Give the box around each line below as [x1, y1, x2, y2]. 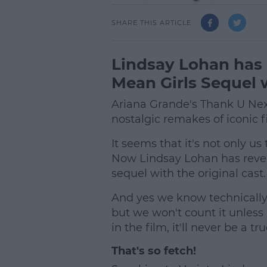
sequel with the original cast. [111, 167, 266, 180]
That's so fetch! [111, 244, 196, 257]
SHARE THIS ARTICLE [111, 18, 191, 27]
